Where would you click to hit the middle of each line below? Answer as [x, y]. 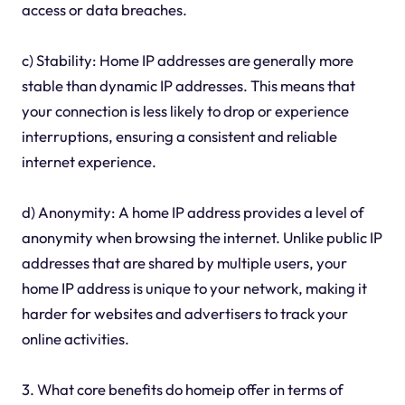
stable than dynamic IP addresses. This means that [188, 86]
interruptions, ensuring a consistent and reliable [179, 137]
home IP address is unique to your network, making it [194, 288]
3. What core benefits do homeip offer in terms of [182, 390]
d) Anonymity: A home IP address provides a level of [193, 212]
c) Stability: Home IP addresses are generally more [187, 61]
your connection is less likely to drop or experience [185, 111]
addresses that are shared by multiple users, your [184, 263]
